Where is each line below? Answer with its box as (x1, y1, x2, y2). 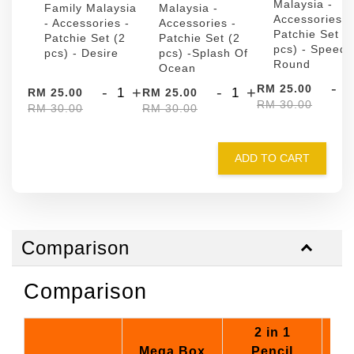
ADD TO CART (235, 152, 310, 164)
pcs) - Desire (44, 47, 119, 59)
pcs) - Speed (273, 43, 347, 55)
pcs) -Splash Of (159, 47, 248, 59)
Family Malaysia (44, 2, 137, 14)
